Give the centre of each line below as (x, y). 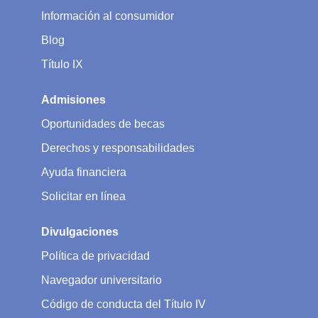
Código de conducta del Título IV (124, 304)
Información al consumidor (108, 16)
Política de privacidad (95, 256)
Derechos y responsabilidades (118, 148)
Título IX (62, 64)
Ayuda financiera (84, 172)
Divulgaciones (80, 231)
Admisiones (73, 99)
